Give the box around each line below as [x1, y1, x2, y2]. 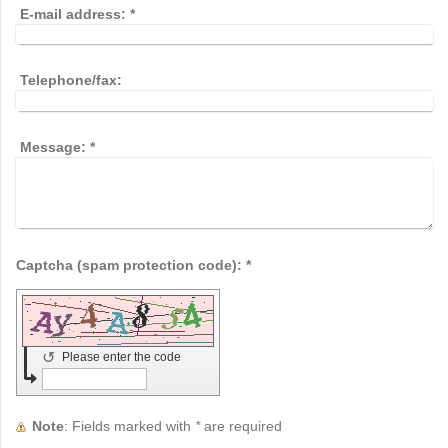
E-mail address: [20, 5, 127, 22]
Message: [20, 138, 87, 155]
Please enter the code [62, 349, 184, 364]
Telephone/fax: [20, 72, 123, 89]
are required [200, 417, 282, 434]
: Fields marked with [72, 417, 195, 434]
